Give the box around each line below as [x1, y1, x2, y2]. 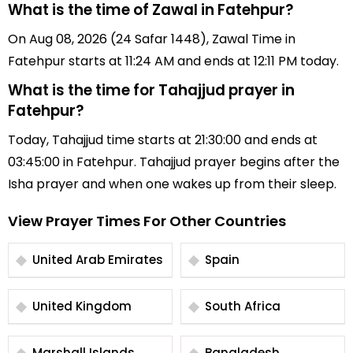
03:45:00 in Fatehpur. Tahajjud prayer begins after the [8, 153, 340, 171]
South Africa [205, 298, 281, 314]
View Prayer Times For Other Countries [8, 211, 286, 231]
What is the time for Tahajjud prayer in [8, 80, 295, 101]
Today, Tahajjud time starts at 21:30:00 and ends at [8, 131, 318, 149]
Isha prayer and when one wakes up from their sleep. [8, 175, 336, 193]
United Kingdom [32, 298, 132, 314]
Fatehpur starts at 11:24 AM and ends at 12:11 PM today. [8, 52, 339, 70]
